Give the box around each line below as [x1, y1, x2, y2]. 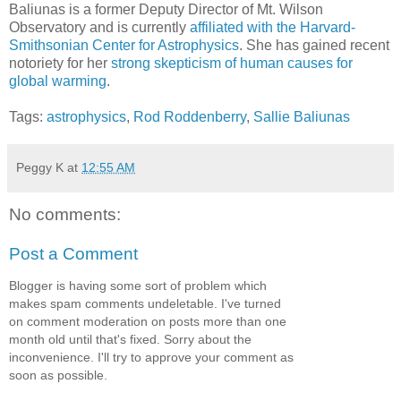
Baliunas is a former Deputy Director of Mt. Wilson [9, 2, 323, 18]
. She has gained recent [239, 38, 389, 54]
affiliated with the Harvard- [190, 20, 355, 36]
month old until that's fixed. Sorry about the [9, 332, 252, 347]
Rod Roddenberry [133, 109, 246, 125]
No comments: [9, 205, 121, 225]
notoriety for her [9, 55, 111, 72]
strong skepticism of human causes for [111, 55, 353, 72]
